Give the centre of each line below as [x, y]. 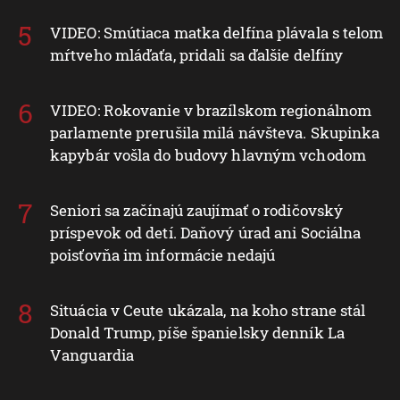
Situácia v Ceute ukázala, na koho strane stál [208, 310]
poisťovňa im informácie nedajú [163, 254]
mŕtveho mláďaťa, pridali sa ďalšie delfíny [197, 54]
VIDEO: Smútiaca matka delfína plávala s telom [217, 32]
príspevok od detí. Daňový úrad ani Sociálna [206, 232]
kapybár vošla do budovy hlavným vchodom [208, 154]
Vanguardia [92, 354]
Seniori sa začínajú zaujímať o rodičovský [197, 210]
